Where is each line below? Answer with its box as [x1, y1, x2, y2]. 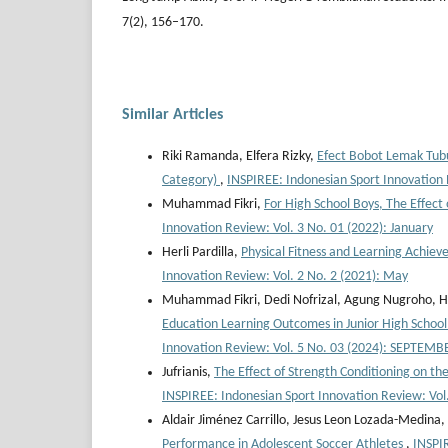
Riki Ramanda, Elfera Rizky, [162, 149, 317, 165]
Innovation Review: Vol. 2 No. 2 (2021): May [162, 269, 408, 285]
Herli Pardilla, [162, 245, 241, 261]
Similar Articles [122, 107, 223, 124]
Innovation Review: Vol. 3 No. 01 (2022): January [162, 221, 433, 237]
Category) [162, 173, 220, 189]
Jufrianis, [162, 365, 214, 381]
